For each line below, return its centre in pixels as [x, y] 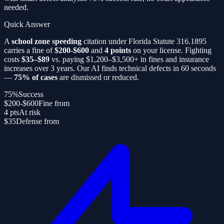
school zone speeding [46, 41]
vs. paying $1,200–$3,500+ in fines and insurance [129, 59]
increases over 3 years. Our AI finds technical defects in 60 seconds [110, 68]
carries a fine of [29, 50]
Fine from [54, 103]
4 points [118, 50]
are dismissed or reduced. [98, 77]
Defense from [37, 121]
